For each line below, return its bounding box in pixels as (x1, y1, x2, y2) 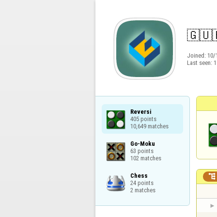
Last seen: (186, 59, 214, 66)
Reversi (130, 108, 152, 115)
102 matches (130, 154, 161, 162)
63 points (130, 147, 154, 155)
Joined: (186, 52, 207, 60)
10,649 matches (130, 122, 169, 130)
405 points (130, 115, 156, 123)
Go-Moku (130, 139, 155, 147)
